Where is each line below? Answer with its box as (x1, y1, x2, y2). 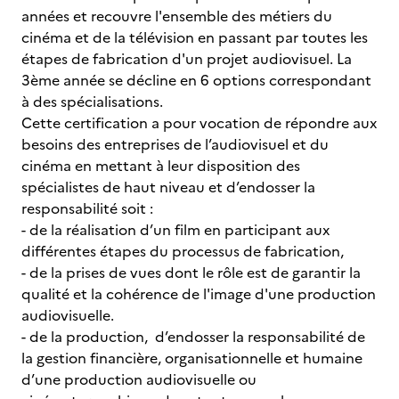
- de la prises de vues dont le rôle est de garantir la (21, 262, 361, 283)
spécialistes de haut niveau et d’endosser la (21, 176, 315, 198)
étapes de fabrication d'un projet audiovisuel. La (21, 48, 352, 69)
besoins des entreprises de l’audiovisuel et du (21, 134, 329, 155)
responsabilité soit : (21, 198, 160, 219)
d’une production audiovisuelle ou (21, 369, 256, 390)
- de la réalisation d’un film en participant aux (21, 219, 330, 240)
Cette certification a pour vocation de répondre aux (21, 112, 377, 134)
